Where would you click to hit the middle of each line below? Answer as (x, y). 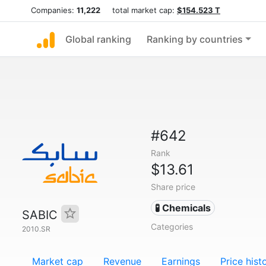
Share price (173, 187)
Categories (172, 227)
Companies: (54, 10)
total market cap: (139, 10)
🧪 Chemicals (183, 208)
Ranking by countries (195, 39)
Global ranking (98, 39)
